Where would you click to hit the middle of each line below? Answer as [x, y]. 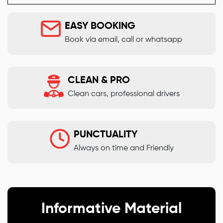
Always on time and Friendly [123, 148]
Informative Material [111, 209]
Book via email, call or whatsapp [123, 40]
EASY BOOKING [100, 26]
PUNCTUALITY [105, 135]
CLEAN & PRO [99, 80]
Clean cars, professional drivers [123, 94]
